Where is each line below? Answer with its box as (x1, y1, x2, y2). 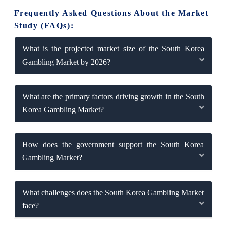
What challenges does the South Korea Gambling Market (22, 188, 204, 197)
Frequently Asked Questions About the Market (14, 9, 209, 18)
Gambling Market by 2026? (22, 58, 110, 67)
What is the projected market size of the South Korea (22, 44, 204, 53)
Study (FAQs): (14, 21, 74, 30)
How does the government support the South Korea (22, 140, 204, 149)
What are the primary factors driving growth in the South (22, 92, 204, 101)
